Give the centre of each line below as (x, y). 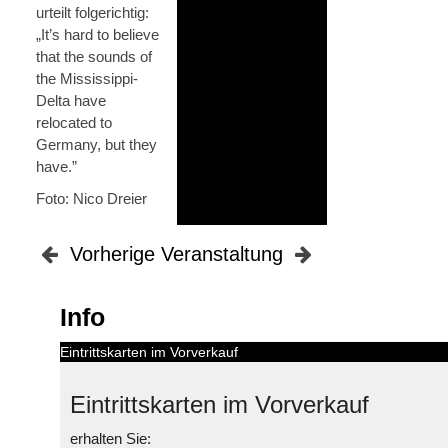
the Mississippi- (87, 78)
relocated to (74, 122)
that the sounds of (94, 56)
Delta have (71, 100)
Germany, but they (96, 144)
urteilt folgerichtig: (92, 12)
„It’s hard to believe (97, 34)
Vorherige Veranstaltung (176, 253)
